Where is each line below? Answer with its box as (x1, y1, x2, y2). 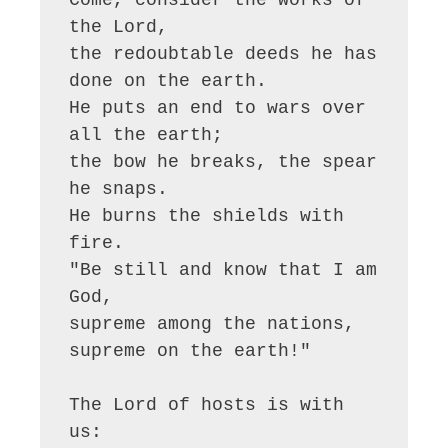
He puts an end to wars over (69, 97, 367, 118)
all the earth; (69, 124, 224, 145)
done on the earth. (69, 70, 268, 91)
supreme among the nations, (69, 313, 356, 334)
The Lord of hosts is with (69, 394, 345, 415)
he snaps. (69, 178, 169, 199)
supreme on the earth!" (69, 340, 312, 361)
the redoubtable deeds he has (69, 43, 378, 64)
